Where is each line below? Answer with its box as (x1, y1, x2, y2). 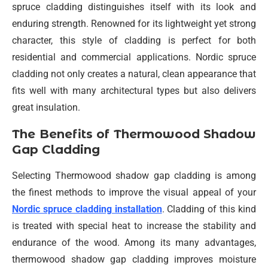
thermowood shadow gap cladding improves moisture (12, 254, 256, 266)
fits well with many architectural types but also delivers (12, 85, 256, 97)
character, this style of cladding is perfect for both (12, 35, 256, 47)
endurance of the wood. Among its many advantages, (12, 237, 256, 249)
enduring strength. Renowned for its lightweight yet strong (12, 18, 256, 30)
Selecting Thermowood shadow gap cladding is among (12, 170, 256, 182)
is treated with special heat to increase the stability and (12, 220, 256, 232)
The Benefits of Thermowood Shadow (12, 127, 256, 142)
